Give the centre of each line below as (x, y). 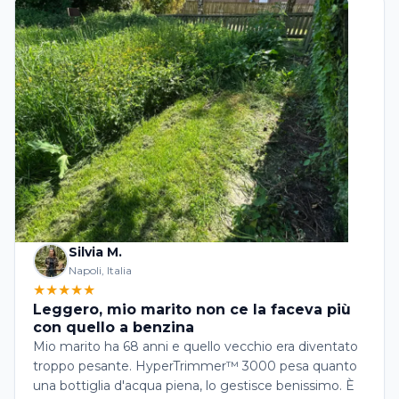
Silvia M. (95, 252)
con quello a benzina (114, 328)
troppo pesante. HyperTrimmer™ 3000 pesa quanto (195, 366)
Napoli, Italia (100, 271)
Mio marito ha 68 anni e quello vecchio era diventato (195, 347)
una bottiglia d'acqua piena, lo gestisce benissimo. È (194, 386)
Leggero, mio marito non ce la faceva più (192, 310)
